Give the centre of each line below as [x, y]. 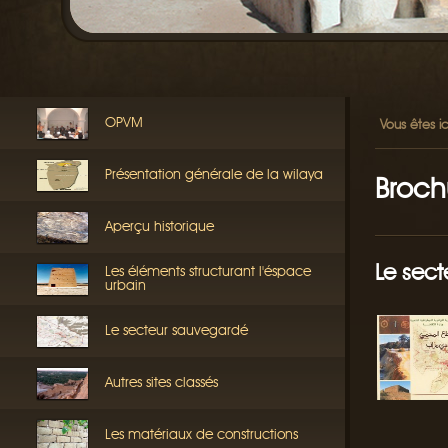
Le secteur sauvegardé [176, 330]
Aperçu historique [159, 226]
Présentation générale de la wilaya [214, 174]
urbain [125, 285]
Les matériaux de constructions [201, 434]
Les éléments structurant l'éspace [208, 271]
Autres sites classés [161, 382]
